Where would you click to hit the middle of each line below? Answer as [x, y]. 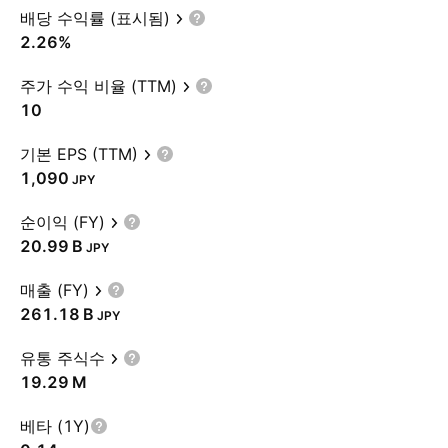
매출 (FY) [54, 290]
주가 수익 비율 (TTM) [98, 86]
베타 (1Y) [55, 426]
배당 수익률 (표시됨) [95, 18]
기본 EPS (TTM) [79, 154]
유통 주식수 [62, 358]
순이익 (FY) [62, 222]
